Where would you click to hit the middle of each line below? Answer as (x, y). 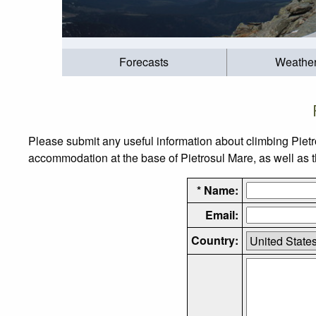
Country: (214, 240)
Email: (221, 214)
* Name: (217, 190)
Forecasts (144, 62)
